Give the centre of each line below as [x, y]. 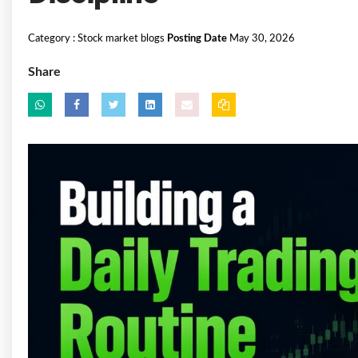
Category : [52, 39]
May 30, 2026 [261, 39]
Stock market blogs [121, 39]
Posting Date [197, 39]
